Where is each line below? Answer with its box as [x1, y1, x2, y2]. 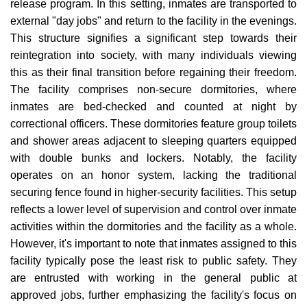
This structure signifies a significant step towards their [10, 32, 297, 44]
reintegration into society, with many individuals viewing [10, 49, 297, 61]
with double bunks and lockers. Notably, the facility [10, 152, 297, 164]
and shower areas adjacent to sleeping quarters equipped [10, 135, 297, 147]
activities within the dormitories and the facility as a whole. [10, 221, 297, 232]
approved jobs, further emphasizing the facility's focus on [10, 289, 297, 301]
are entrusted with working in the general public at [10, 272, 297, 284]
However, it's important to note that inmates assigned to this [10, 238, 297, 249]
